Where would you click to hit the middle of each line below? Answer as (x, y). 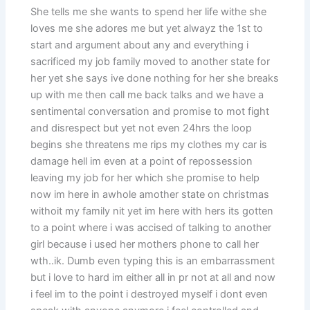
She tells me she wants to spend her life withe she (149, 11)
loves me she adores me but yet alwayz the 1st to (147, 28)
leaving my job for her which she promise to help (145, 177)
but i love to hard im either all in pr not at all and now (153, 277)
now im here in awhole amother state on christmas (150, 194)
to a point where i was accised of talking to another (151, 227)
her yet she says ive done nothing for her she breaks (155, 78)
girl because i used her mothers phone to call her (145, 244)
